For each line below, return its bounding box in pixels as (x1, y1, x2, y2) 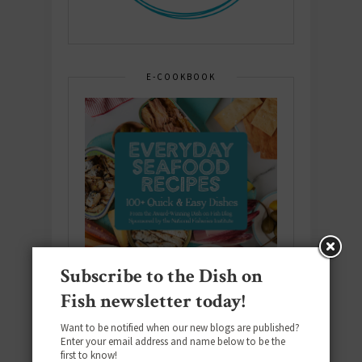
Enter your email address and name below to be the (61, 335, 285, 348)
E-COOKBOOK (146, 70, 216, 82)
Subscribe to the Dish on (61, 263, 263, 288)
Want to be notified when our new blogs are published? (61, 321, 300, 335)
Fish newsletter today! (61, 288, 246, 314)
